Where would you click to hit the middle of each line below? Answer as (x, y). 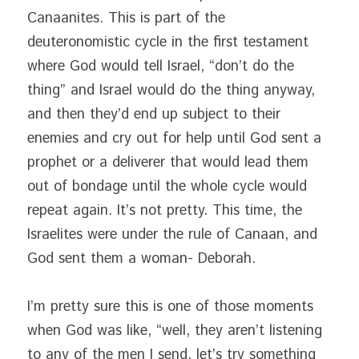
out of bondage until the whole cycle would (167, 187)
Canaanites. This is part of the (126, 18)
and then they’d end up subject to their (154, 115)
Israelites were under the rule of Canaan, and (172, 235)
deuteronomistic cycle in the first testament (168, 42)
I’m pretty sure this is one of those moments (170, 307)
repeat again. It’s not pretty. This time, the (165, 211)
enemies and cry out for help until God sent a (174, 139)
